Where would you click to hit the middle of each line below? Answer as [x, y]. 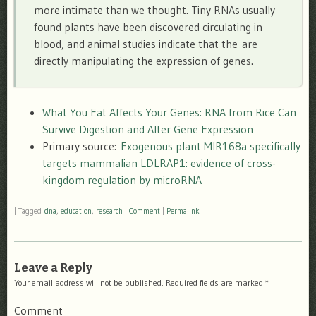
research [109, 211]
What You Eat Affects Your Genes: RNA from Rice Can [169, 112]
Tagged [31, 211]
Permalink [183, 211]
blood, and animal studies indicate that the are [145, 43]
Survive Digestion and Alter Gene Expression [148, 129]
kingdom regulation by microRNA [122, 180]
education [76, 211]
